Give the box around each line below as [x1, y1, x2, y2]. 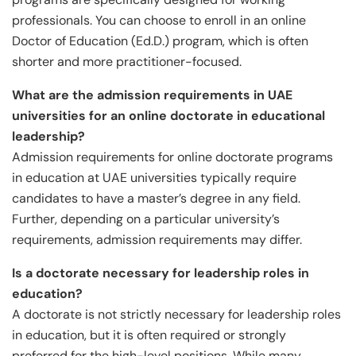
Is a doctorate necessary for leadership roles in [12, 264, 309, 281]
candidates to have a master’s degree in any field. [12, 189, 300, 207]
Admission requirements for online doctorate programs [12, 148, 333, 165]
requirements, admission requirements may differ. [12, 230, 305, 248]
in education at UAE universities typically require [12, 168, 296, 186]
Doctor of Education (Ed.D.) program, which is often [12, 32, 308, 49]
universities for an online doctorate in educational [12, 106, 325, 124]
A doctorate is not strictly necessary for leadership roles [12, 305, 341, 323]
